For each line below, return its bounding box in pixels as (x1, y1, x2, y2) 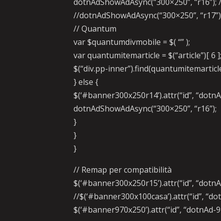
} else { (74, 76, 99, 87)
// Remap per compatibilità (74, 164, 172, 175)
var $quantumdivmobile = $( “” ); (74, 37, 190, 47)
